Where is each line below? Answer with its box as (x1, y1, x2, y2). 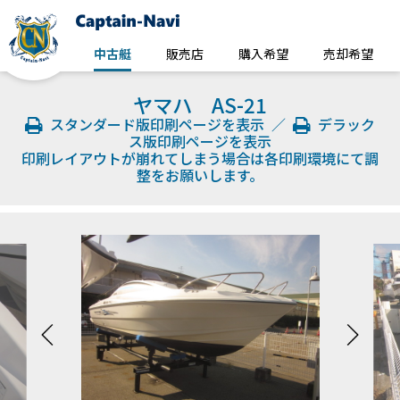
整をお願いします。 (137, 164, 263, 187)
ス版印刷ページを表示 (129, 130, 271, 153)
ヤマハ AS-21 (133, 90, 267, 119)
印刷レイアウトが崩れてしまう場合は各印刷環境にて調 (21, 147, 379, 170)
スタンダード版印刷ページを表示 (43, 113, 268, 135)
